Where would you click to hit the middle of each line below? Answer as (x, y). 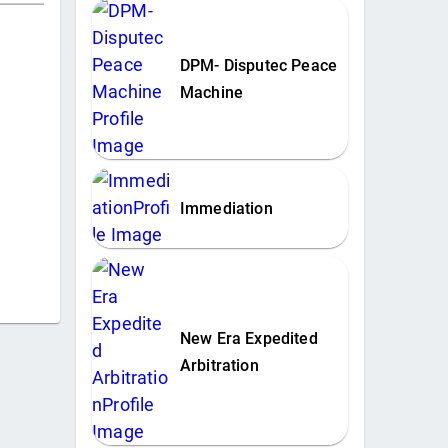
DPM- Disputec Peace (258, 66)
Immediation (226, 209)
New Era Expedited (248, 338)
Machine (211, 93)
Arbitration (219, 365)
